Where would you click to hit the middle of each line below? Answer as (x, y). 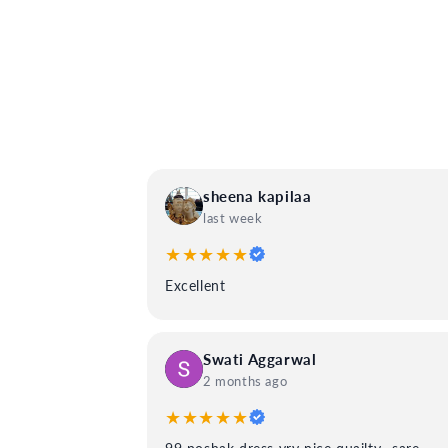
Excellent (195, 285)
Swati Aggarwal (260, 359)
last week (233, 218)
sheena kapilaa (257, 196)
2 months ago (245, 381)
